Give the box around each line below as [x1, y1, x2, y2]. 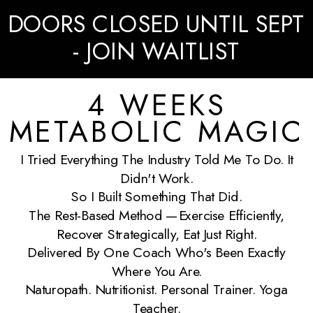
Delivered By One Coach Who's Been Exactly [27, 242, 286, 263]
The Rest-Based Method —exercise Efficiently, [29, 205, 284, 225]
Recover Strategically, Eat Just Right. [57, 224, 256, 244]
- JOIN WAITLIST [72, 34, 240, 68]
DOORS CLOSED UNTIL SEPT [7, 6, 305, 41]
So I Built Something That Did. [71, 187, 242, 207]
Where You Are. [111, 261, 202, 281]
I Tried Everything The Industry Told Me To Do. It [20, 150, 293, 170]
